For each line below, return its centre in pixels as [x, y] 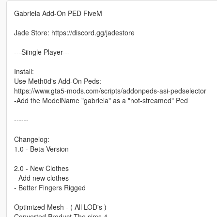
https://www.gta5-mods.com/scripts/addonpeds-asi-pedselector [110, 91]
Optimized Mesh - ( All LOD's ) [60, 207]
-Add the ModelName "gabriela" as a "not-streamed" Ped [101, 101]
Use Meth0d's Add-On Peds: [57, 81]
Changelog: [31, 139]
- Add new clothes [41, 178]
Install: [24, 71]
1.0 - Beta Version [41, 149]
